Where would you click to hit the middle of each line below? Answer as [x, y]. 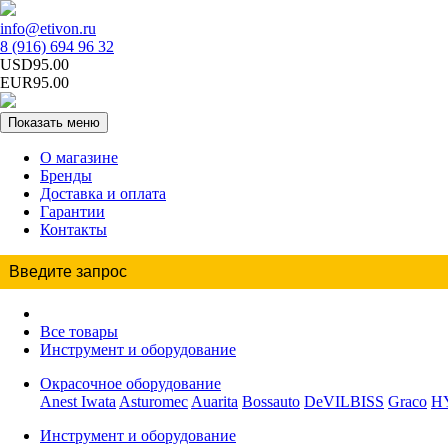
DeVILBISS [344, 401]
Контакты [73, 229]
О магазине [79, 157]
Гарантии [72, 211]
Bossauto [271, 401]
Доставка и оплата [103, 193]
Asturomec [153, 401]
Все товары [79, 331]
